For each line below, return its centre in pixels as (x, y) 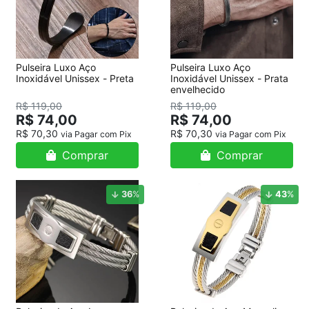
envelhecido (198, 89)
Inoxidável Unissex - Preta (75, 78)
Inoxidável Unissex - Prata (229, 78)
